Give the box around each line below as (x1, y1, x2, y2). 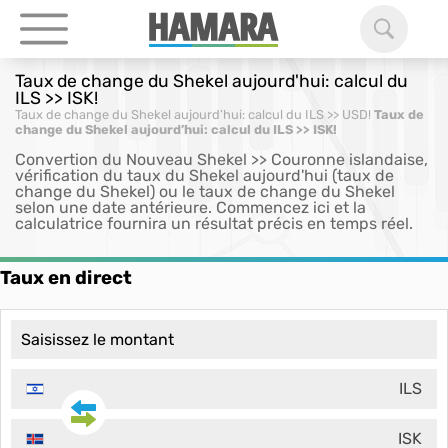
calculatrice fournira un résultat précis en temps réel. (15, 214, 413, 233)
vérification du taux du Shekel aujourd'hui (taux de (15, 166, 394, 185)
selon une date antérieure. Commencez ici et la (15, 198, 366, 217)
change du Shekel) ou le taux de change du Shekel (15, 182, 395, 201)
